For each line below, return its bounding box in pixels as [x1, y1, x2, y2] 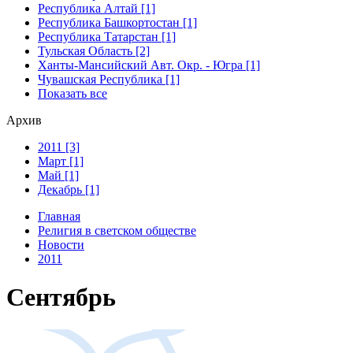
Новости [38, 237, 84, 251]
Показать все [38, 86, 107, 100]
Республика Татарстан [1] [38, 29, 176, 43]
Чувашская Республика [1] [38, 72, 180, 86]
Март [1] [38, 154, 84, 168]
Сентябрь [6, 283, 116, 312]
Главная [38, 209, 80, 223]
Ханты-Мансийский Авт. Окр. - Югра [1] [38, 58, 260, 72]
